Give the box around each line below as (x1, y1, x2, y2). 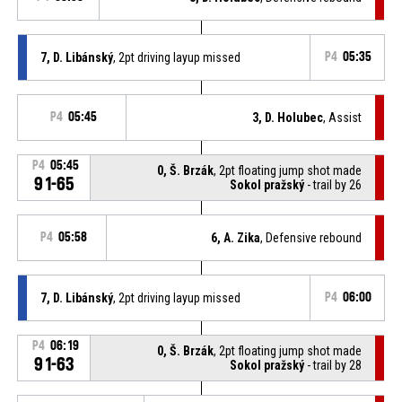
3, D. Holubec (252, 109, 324, 125)
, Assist (323, 109, 363, 125)
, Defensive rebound (260, 230, 363, 245)
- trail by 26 (304, 177, 363, 192)
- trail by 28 (304, 357, 363, 372)
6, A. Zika (211, 230, 261, 245)
